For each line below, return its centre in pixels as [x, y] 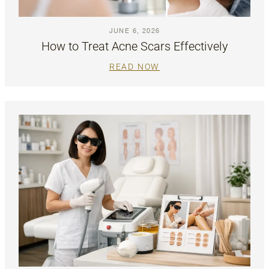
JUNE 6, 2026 [134, 30]
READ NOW [134, 67]
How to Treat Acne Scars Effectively [134, 47]
